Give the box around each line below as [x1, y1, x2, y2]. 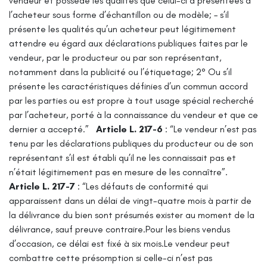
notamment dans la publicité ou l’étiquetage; [9, 66, 194, 77]
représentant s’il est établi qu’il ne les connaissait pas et [9, 151, 236, 163]
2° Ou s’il [196, 66, 232, 77]
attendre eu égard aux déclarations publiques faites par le [9, 37, 248, 49]
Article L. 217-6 [96, 123, 165, 135]
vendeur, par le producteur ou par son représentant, [9, 51, 222, 63]
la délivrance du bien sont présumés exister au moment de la [9, 209, 254, 221]
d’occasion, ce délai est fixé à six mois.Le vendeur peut [9, 237, 230, 249]
